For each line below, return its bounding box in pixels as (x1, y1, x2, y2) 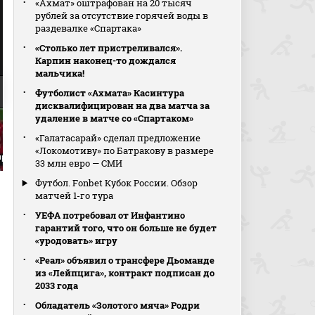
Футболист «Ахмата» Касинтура (35, 86, 185, 99)
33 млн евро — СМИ (35, 157, 123, 169)
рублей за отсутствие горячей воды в (35, 9, 209, 22)
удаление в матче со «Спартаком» (35, 112, 194, 124)
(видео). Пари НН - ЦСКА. (192, 131, 293, 141)
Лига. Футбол (192, 152, 245, 162)
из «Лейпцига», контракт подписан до (35, 266, 215, 279)
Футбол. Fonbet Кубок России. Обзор (35, 176, 198, 189)
